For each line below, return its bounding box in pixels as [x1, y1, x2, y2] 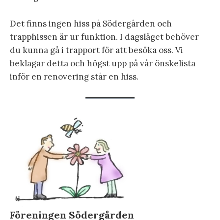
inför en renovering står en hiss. [10, 71, 138, 82]
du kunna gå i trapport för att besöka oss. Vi [10, 45, 183, 56]
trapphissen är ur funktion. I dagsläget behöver [10, 31, 199, 43]
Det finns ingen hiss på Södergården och [10, 18, 172, 29]
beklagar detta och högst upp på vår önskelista [10, 58, 195, 69]
